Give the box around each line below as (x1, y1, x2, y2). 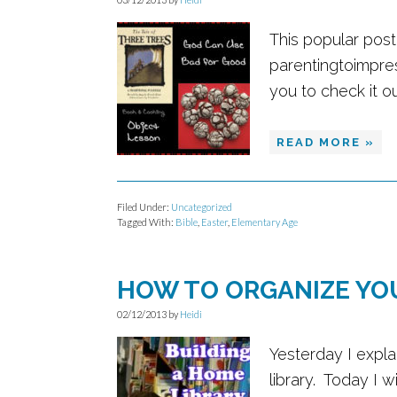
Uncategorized (171, 201, 232, 213)
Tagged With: (117, 216, 175, 228)
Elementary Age (231, 216, 298, 228)
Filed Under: (117, 201, 171, 213)
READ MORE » (276, 136, 375, 149)
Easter (201, 216, 228, 228)
